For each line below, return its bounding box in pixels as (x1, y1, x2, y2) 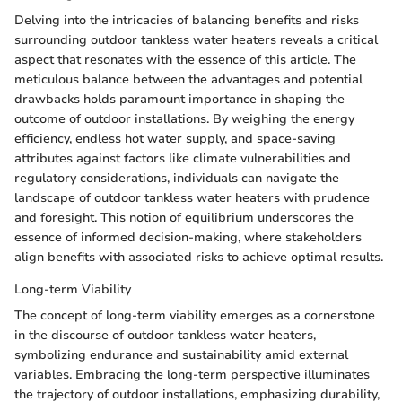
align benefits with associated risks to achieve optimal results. (14, 249, 383, 267)
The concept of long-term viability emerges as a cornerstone (14, 307, 375, 325)
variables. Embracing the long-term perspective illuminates (14, 366, 370, 384)
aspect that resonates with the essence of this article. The (14, 51, 356, 69)
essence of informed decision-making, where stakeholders (14, 229, 362, 247)
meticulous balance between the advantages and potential (14, 71, 363, 89)
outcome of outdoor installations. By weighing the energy (14, 110, 354, 128)
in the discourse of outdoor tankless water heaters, (14, 327, 316, 345)
